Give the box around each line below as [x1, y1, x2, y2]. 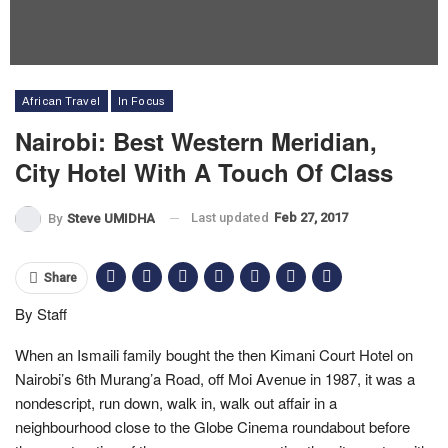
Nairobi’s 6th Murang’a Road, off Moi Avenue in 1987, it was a [15, 367, 415, 389]
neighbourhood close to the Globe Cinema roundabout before [15, 415, 410, 437]
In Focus [117, 95, 166, 107]
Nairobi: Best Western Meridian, [15, 124, 377, 158]
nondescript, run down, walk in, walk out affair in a [15, 391, 337, 413]
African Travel [22, 95, 101, 107]
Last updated [191, 210, 272, 225]
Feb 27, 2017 [274, 210, 348, 225]
